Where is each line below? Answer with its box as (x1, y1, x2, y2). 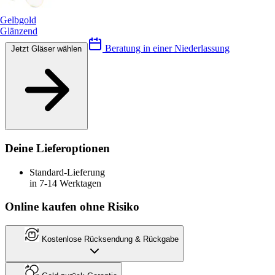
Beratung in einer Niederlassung (103, 43, 230, 54)
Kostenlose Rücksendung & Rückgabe (39, 234, 179, 244)
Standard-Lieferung (29, 166, 105, 177)
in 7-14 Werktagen (29, 177, 101, 188)
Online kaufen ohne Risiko (5, 200, 139, 214)
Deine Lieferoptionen (5, 141, 110, 155)
